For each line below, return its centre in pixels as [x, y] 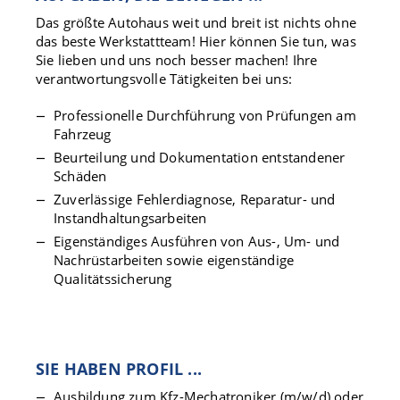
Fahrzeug [83, 134]
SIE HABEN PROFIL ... [119, 369]
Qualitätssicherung [113, 279]
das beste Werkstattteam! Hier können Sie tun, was [196, 41]
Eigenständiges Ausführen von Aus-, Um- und [197, 241]
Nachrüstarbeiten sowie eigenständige [174, 260]
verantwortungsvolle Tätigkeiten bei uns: [164, 79]
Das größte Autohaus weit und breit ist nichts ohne [196, 22]
